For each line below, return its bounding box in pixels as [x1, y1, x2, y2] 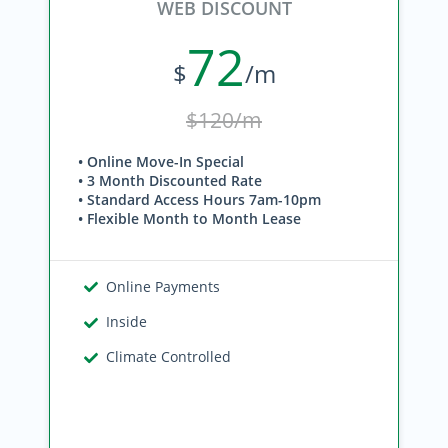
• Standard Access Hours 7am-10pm [78, 190, 321, 209]
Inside [106, 312, 148, 331]
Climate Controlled [106, 347, 232, 366]
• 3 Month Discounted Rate [78, 171, 262, 190]
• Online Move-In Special [78, 152, 244, 171]
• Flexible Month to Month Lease [78, 209, 301, 228]
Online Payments [106, 277, 221, 296]
